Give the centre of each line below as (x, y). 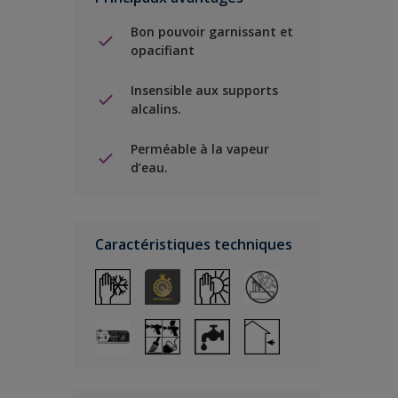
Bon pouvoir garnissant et (212, 32)
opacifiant (163, 50)
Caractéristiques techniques (194, 244)
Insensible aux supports (204, 90)
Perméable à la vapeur (200, 149)
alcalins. (156, 109)
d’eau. (149, 167)
